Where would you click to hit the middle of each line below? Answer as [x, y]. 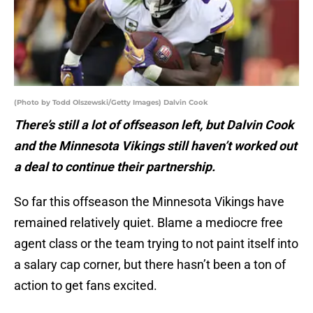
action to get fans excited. [86, 286]
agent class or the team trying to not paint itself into [156, 244]
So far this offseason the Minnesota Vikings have [149, 202]
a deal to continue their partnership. [115, 167]
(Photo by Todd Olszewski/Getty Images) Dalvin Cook [111, 103]
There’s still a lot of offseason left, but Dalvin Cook [154, 125]
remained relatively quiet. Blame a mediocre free [148, 223]
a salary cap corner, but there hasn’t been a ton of [150, 265]
